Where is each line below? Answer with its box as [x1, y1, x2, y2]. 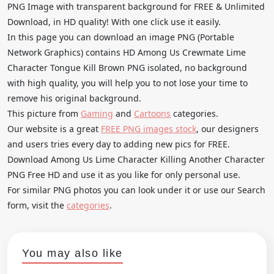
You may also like [22, 246, 123, 259]
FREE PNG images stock [101, 122, 196, 135]
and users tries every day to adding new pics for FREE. [7, 138, 230, 150]
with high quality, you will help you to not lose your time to [7, 76, 248, 89]
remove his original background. [7, 92, 141, 104]
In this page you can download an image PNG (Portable [7, 31, 234, 43]
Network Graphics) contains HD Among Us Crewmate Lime [7, 46, 246, 58]
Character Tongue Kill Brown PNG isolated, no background [7, 61, 247, 73]
